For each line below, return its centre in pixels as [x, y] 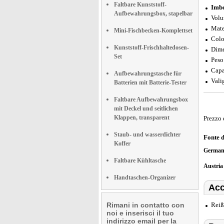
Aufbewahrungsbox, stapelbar [153, 13]
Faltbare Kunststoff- [140, 4]
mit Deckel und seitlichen [146, 108]
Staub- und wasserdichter [147, 134]
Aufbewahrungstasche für [148, 73]
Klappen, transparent [142, 117]
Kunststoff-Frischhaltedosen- [151, 47]
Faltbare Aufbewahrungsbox [151, 99]
